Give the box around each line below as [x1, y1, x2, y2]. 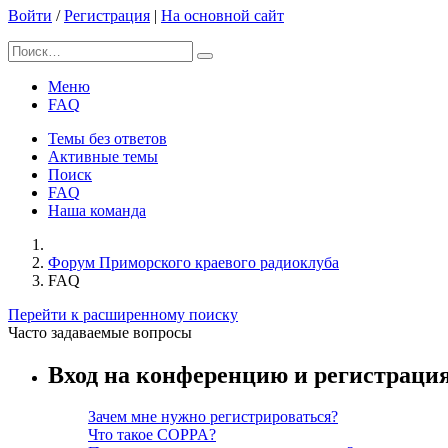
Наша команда [48, 201, 146, 219]
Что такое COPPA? [88, 426, 216, 444]
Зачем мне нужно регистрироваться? [88, 408, 338, 426]
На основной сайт [161, 6, 284, 24]
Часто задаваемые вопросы [8, 323, 192, 341]
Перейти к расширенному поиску [8, 305, 238, 323]
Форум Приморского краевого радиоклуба [48, 253, 339, 271]
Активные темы [48, 147, 158, 165]
